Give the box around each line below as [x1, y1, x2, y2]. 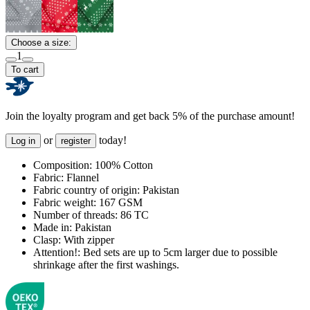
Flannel [64, 171, 99, 183]
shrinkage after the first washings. [33, 258, 179, 271]
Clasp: [33, 233, 61, 246]
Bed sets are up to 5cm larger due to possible [80, 246, 277, 258]
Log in [11, 135, 35, 146]
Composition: [33, 158, 92, 171]
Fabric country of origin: [33, 183, 140, 196]
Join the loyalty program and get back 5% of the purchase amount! [6, 109, 295, 122]
